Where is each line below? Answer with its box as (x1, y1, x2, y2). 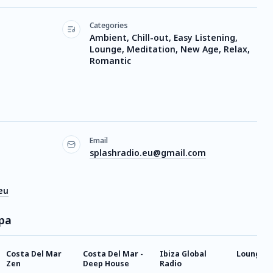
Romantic (90, 55, 131, 66)
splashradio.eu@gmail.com (90, 147, 206, 158)
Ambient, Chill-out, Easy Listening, (90, 32, 238, 43)
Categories (90, 20, 128, 30)
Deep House (83, 258, 129, 269)
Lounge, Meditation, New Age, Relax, (90, 43, 250, 55)
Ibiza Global (160, 249, 207, 259)
